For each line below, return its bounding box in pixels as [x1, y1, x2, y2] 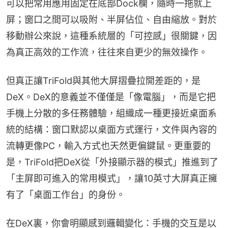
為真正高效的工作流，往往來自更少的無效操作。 [6, 46, 208, 58]
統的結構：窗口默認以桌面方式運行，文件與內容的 [6, 124, 217, 135]
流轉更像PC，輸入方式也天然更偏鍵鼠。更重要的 [6, 140, 211, 151]
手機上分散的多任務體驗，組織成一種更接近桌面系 [6, 107, 217, 119]
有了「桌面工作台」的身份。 [6, 189, 125, 200]
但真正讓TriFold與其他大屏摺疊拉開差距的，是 [6, 75, 201, 86]
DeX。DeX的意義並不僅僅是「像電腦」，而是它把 [6, 91, 216, 102]
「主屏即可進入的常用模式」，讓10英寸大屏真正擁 [6, 173, 217, 184]
